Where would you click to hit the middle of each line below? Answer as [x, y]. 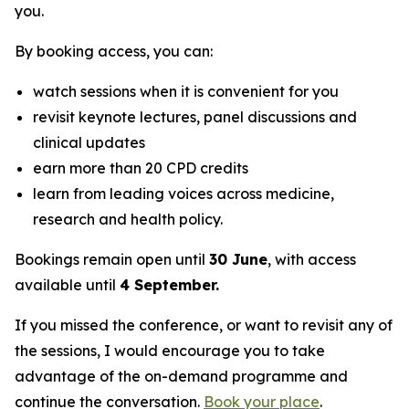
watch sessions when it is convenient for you [186, 91]
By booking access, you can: [114, 51]
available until [67, 284]
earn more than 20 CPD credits [141, 168]
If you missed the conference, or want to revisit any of [204, 325]
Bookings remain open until [112, 259]
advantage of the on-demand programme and [181, 376]
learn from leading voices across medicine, [184, 193]
